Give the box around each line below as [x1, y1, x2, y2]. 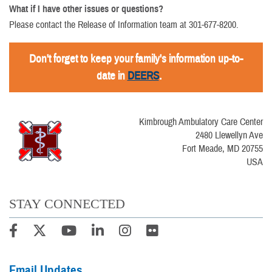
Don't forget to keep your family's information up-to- [29, 52, 243, 66]
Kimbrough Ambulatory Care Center [139, 116, 263, 128]
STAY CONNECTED [9, 196, 125, 212]
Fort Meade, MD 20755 [182, 143, 263, 155]
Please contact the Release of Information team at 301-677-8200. [9, 19, 239, 31]
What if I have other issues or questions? [9, 3, 163, 15]
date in [96, 69, 127, 83]
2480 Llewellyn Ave [195, 129, 263, 141]
